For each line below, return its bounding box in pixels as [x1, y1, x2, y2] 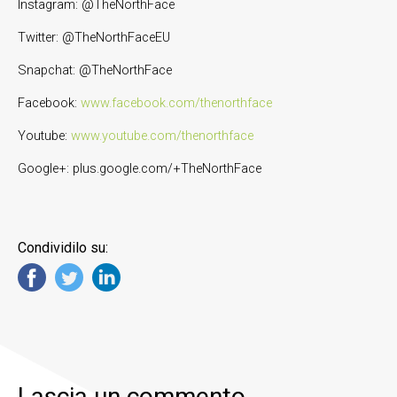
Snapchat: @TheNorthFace [18, 62, 172, 78]
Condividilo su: [18, 238, 108, 256]
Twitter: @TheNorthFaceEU [18, 29, 170, 45]
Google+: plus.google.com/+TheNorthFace [18, 160, 261, 176]
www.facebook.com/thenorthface [81, 95, 272, 111]
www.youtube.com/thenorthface [71, 128, 253, 144]
